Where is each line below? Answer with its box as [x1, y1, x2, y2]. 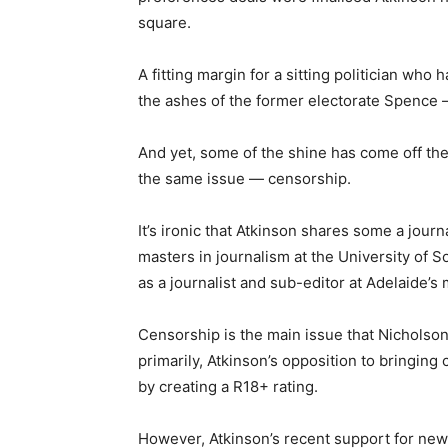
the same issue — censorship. [138, 169, 351, 188]
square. [138, 13, 191, 32]
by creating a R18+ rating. [138, 377, 318, 396]
